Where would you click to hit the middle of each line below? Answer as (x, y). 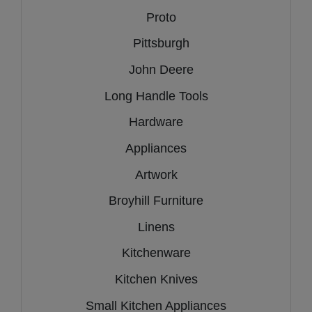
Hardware (156, 122)
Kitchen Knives (156, 280)
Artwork (156, 174)
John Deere (156, 69)
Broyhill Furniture (156, 201)
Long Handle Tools (156, 96)
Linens (156, 227)
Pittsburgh (156, 44)
